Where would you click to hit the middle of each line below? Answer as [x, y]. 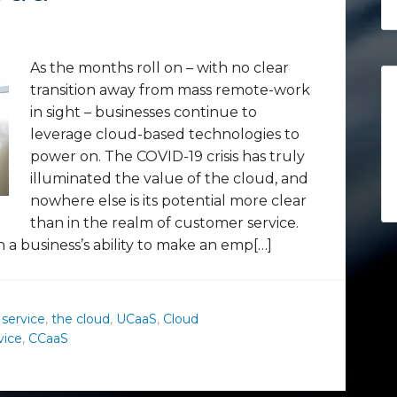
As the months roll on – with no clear [160, 68]
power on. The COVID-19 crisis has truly [167, 156]
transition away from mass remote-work [170, 90]
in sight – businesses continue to [144, 112]
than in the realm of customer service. [164, 223]
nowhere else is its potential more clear [168, 201]
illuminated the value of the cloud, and [169, 179]
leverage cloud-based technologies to [165, 134]
